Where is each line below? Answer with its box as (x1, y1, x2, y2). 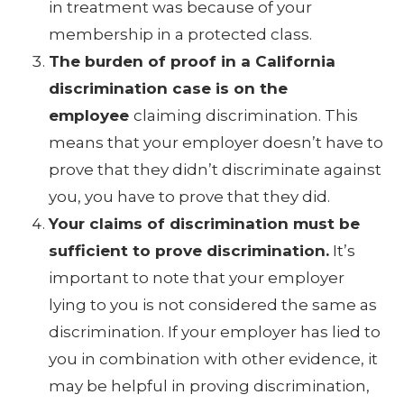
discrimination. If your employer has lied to (49, 322, 381, 341)
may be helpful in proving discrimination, (49, 376, 371, 395)
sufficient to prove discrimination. (49, 241, 330, 260)
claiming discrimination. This (133, 106, 359, 124)
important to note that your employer (49, 268, 345, 287)
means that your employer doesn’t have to (49, 133, 384, 151)
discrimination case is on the (49, 78, 289, 97)
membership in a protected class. (49, 24, 313, 43)
